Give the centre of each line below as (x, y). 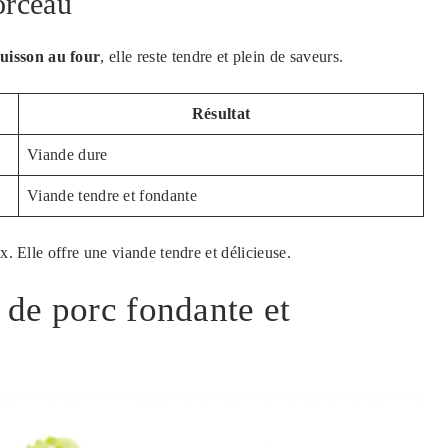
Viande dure (67, 155)
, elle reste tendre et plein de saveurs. (222, 57)
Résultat (221, 114)
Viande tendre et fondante (112, 196)
